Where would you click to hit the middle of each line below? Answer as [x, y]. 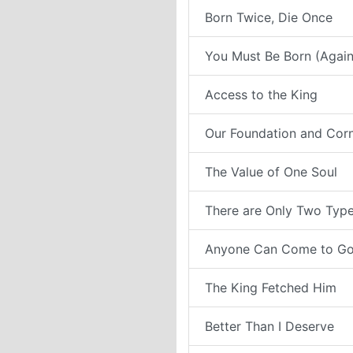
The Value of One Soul [271, 172]
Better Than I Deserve [269, 326]
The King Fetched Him [271, 288]
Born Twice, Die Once [269, 17]
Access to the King [261, 95]
